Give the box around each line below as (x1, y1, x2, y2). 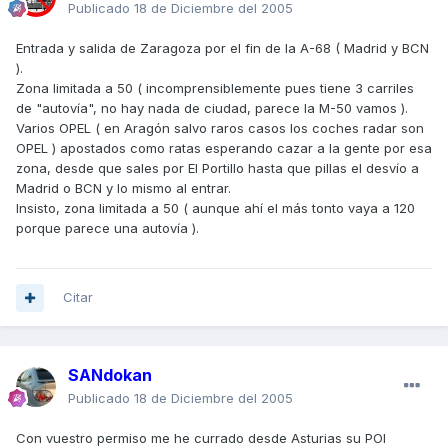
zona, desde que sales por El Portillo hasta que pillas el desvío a (16, 160, 419, 177)
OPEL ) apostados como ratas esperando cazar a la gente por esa (16, 140, 432, 157)
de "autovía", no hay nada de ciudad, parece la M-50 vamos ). (16, 100, 408, 117)
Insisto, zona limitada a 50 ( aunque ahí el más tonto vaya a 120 (16, 200, 415, 217)
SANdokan (68, 365, 152, 386)
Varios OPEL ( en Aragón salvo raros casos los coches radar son (16, 120, 424, 137)
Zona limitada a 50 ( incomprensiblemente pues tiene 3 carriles (16, 80, 414, 97)
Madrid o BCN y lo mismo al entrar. (16, 180, 231, 197)
